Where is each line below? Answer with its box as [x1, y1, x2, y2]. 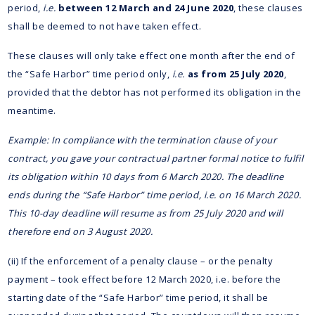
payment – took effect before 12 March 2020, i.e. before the [8, 272, 281, 285]
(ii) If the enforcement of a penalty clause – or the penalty [8, 254, 274, 267]
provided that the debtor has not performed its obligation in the [8, 85, 302, 98]
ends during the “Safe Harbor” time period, [8, 188, 204, 201]
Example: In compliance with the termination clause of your [8, 133, 277, 146]
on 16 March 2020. [216, 188, 302, 201]
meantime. [8, 103, 56, 117]
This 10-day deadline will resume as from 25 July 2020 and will [8, 206, 283, 219]
